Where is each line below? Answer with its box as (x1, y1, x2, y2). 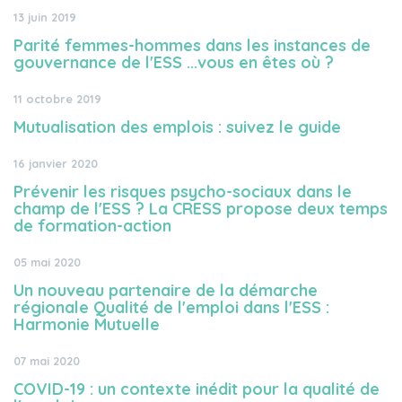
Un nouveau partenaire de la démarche (13, 280, 318, 301)
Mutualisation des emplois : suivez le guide (13, 117, 341, 137)
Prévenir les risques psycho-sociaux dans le (13, 181, 352, 202)
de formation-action (13, 215, 171, 236)
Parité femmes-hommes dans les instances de (13, 35, 371, 56)
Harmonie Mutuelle (13, 314, 160, 335)
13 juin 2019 (13, 10, 76, 24)
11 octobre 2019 (13, 92, 101, 106)
